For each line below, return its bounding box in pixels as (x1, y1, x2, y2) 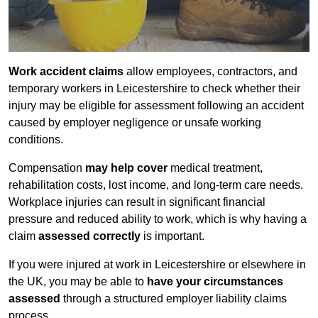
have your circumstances (147, 275, 283, 288)
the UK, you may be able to (9, 275, 147, 288)
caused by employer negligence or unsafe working (9, 116, 261, 129)
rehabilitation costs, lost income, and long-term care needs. (9, 179, 303, 192)
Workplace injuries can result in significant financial (9, 196, 265, 209)
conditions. (9, 133, 63, 146)
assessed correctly (38, 230, 141, 243)
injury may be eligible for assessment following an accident (9, 99, 304, 112)
